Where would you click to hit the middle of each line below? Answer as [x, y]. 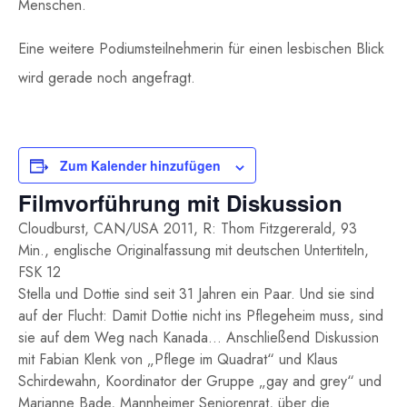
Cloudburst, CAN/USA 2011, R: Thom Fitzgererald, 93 [188, 229]
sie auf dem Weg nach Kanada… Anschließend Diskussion [199, 338]
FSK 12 [40, 273]
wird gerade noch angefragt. [107, 78]
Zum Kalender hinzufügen [140, 166]
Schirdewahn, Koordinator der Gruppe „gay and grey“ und [200, 382]
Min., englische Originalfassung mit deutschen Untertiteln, [194, 251]
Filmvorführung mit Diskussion [180, 203]
